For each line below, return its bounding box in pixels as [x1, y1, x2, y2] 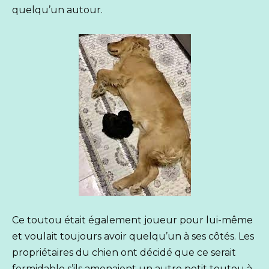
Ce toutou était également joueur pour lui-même [12, 214, 253, 226]
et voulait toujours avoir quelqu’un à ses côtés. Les [12, 230, 254, 242]
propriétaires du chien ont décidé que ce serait [12, 246, 236, 258]
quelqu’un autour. [12, 4, 103, 16]
